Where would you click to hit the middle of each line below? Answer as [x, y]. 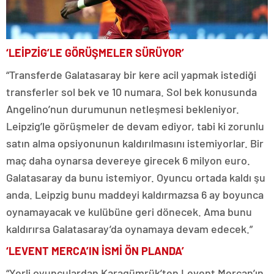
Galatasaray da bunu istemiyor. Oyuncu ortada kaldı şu [136, 177]
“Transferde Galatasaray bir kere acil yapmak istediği [131, 74]
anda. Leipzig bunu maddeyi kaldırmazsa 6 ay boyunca [135, 194]
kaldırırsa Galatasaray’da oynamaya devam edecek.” [129, 228]
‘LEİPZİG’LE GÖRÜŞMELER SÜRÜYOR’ [95, 52]
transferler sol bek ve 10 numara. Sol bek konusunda [131, 91]
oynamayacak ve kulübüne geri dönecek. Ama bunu [129, 211]
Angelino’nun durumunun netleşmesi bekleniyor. [123, 109]
